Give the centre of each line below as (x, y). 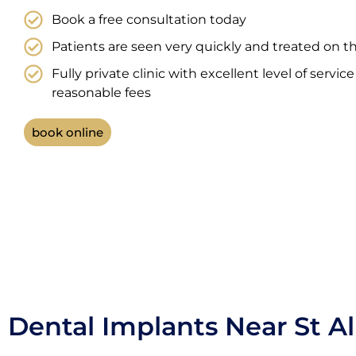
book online (68, 132)
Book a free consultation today (149, 19)
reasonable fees (101, 93)
